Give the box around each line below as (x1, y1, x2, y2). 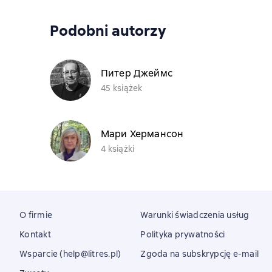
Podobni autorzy (50, 21, 166, 40)
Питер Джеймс (101, 66, 172, 80)
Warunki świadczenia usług (140, 209, 250, 220)
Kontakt (19, 229, 51, 240)
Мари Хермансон (101, 127, 184, 140)
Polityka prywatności (140, 229, 225, 240)
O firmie (19, 209, 52, 220)
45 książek (101, 82, 143, 93)
